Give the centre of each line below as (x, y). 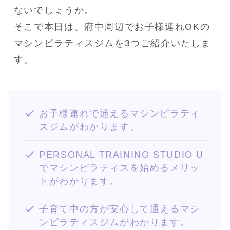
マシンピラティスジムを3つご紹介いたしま (112, 43)
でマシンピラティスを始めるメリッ (120, 168)
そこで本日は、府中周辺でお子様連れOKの (112, 26)
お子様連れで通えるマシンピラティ (120, 113)
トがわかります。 (80, 181)
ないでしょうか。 (54, 10)
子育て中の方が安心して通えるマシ (120, 209)
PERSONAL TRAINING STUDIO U (122, 154)
